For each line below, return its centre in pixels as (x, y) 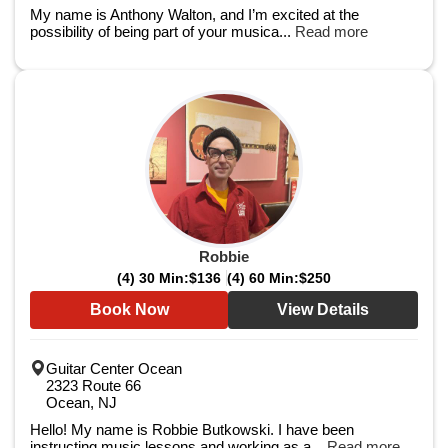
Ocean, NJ (81, 402)
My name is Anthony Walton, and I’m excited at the (194, 14)
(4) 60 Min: (263, 278)
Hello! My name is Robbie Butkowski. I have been (192, 429)
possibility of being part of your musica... (162, 31)
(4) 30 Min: (153, 278)
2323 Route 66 (93, 385)
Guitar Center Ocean (114, 368)
